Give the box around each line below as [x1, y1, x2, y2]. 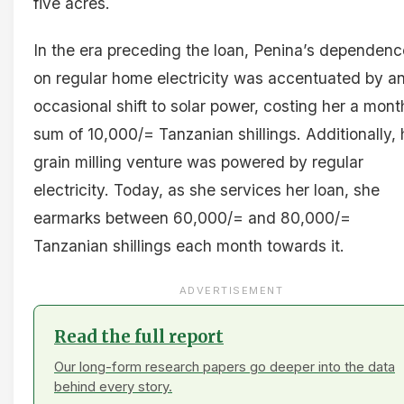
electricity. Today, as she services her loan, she [33, 179, 380, 199]
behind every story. [54, 378, 172, 395]
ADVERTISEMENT [179, 283, 284, 297]
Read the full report [54, 326, 224, 347]
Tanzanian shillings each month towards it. [33, 235, 344, 255]
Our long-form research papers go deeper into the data [54, 358, 395, 375]
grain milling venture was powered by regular [33, 151, 363, 171]
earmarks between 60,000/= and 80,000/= [33, 207, 351, 227]
